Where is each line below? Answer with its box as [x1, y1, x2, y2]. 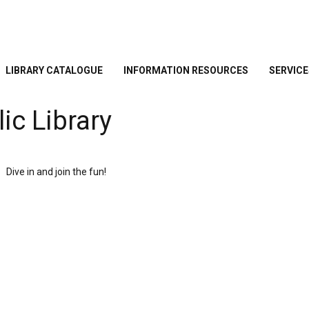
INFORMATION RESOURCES [123, 64, 248, 76]
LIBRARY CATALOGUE [6, 64, 103, 76]
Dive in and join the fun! [6, 166, 106, 178]
